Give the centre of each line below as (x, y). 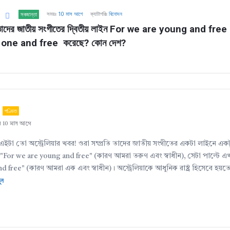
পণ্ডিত (11, 111)
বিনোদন (116, 14)
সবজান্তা (29, 14)
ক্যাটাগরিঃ (100, 14)
